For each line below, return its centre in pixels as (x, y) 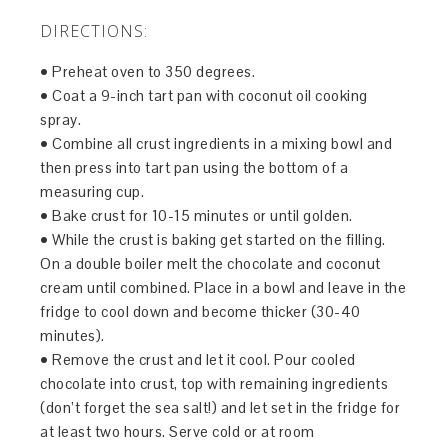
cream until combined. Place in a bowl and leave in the (223, 287)
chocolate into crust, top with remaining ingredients (214, 383)
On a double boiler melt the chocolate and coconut (210, 263)
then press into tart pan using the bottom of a (194, 167)
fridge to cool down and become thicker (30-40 (200, 311)
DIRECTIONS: (94, 31)
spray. (61, 119)
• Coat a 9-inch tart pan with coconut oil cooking (204, 95)
